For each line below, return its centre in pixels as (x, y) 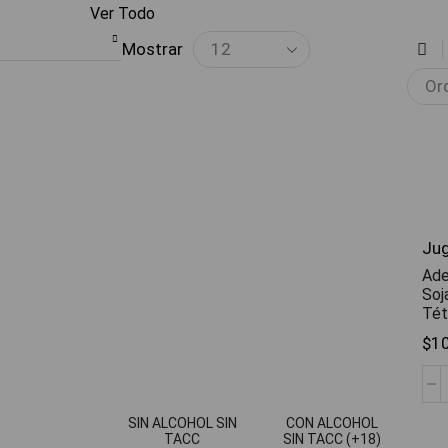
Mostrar (152, 49)
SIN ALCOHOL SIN (182, 422)
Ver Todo (122, 13)
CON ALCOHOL (332, 422)
